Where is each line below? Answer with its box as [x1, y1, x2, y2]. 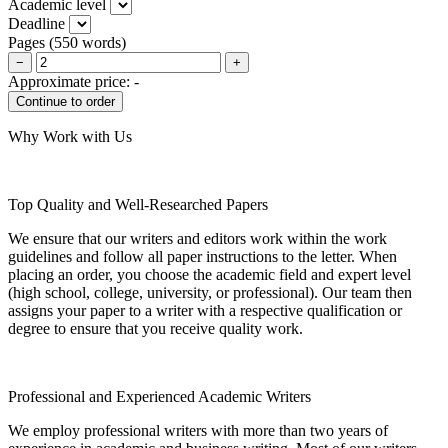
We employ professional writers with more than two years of [8, 421, 388, 439]
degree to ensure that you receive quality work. [8, 319, 303, 337]
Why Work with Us [8, 127, 132, 145]
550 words [54, 33, 121, 51]
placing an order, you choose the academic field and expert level [8, 265, 411, 283]
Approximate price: [8, 72, 134, 90]
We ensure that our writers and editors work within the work [8, 229, 387, 247]
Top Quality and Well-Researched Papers [8, 195, 268, 213]
